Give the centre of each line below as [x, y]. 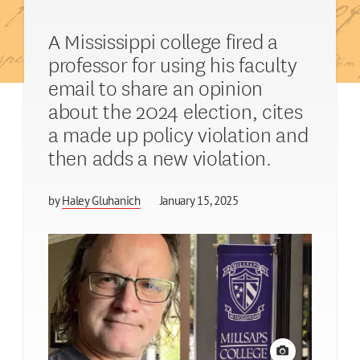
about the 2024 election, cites [176, 110]
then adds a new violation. [160, 157]
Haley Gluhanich [101, 201]
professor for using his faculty [173, 63]
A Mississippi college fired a [163, 40]
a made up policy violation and [178, 133]
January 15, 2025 [199, 201]
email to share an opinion [155, 87]
